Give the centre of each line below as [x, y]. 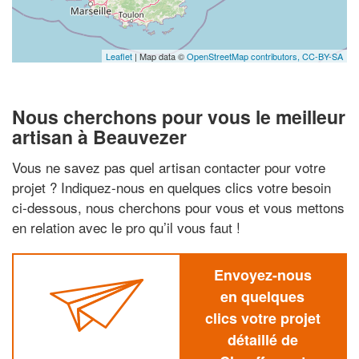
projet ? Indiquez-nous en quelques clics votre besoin [171, 187]
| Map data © [159, 56]
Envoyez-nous [262, 274]
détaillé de [262, 339]
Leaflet [119, 56]
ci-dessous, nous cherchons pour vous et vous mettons [178, 207]
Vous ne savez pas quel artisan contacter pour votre [169, 167]
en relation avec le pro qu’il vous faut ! [126, 227]
